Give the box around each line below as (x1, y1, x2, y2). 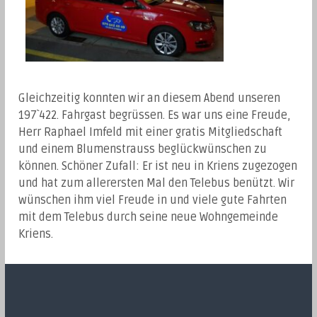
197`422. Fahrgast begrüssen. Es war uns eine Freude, (18, 108, 292, 122)
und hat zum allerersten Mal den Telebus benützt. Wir (18, 175, 295, 190)
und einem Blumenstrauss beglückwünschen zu (18, 142, 267, 156)
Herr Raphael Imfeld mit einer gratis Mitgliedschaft (18, 125, 283, 139)
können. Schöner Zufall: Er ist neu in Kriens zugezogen (18, 158, 298, 173)
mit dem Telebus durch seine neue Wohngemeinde (18, 209, 279, 224)
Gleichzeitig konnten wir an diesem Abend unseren (18, 91, 281, 105)
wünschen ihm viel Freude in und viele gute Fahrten (18, 192, 287, 207)
